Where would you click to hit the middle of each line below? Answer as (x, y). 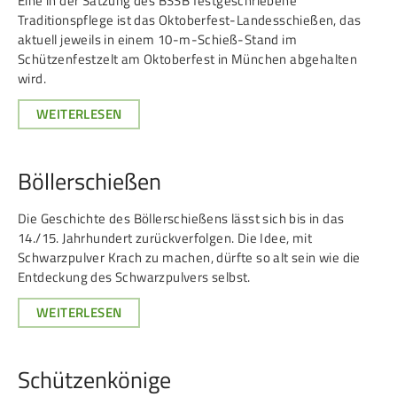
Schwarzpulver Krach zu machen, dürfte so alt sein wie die (189, 257)
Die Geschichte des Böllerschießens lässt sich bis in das (181, 218)
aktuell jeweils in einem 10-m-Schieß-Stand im (157, 39)
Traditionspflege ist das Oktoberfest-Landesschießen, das (190, 20)
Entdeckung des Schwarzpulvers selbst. (134, 277)
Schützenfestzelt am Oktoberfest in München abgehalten (188, 59)
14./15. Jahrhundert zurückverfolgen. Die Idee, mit (165, 238)
